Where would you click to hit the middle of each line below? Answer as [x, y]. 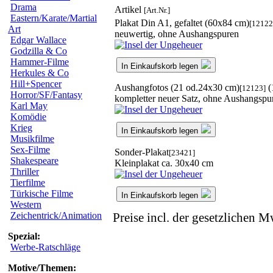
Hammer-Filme [40, 62]
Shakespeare [34, 161]
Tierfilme [28, 183]
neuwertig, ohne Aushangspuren [177, 34]
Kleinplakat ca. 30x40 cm [164, 163]
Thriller [25, 172]
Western [26, 204]
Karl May [29, 106]
